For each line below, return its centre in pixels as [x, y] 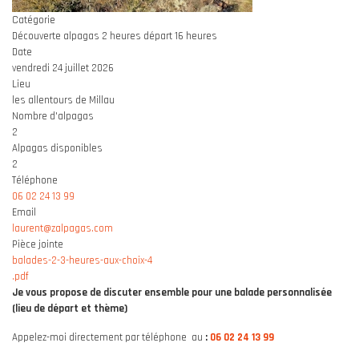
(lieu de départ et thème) [70, 309]
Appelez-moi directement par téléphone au [109, 337]
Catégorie [34, 20]
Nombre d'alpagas [53, 116]
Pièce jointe [38, 244]
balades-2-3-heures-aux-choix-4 [82, 260]
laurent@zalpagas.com [63, 228]
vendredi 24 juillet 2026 [63, 68]
